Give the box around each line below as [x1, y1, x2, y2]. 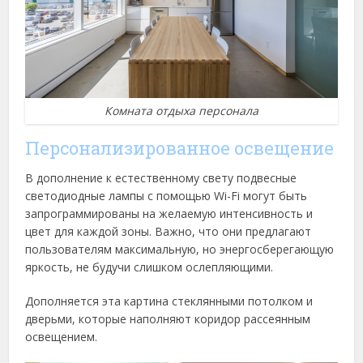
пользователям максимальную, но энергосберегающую [25, 241, 335, 257]
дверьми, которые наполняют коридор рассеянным [25, 310, 311, 327]
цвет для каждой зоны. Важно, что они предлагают [25, 223, 312, 239]
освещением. [25, 328, 98, 344]
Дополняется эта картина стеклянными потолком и [25, 293, 314, 309]
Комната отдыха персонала [105, 102, 258, 118]
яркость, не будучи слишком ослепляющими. [25, 258, 274, 275]
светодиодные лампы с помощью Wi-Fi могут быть [25, 187, 308, 203]
